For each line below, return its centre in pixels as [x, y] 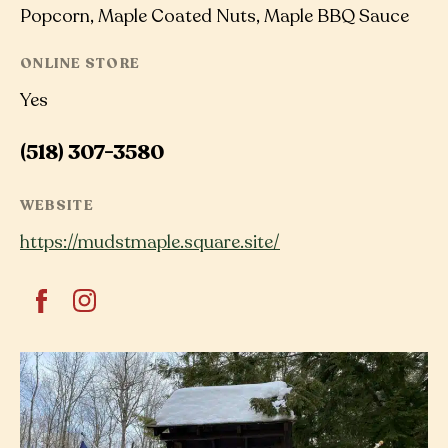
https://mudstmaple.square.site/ [150, 241]
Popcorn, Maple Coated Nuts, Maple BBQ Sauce [214, 15]
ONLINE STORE [80, 63]
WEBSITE [56, 206]
